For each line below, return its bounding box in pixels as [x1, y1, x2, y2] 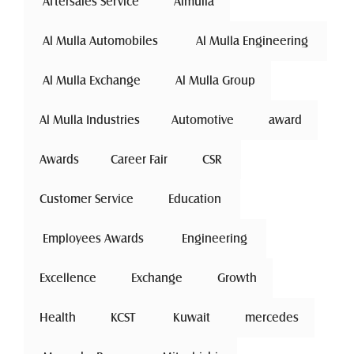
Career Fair [111, 153, 168, 165]
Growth [217, 272, 257, 284]
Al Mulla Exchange [40, 74, 144, 86]
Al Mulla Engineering [193, 35, 311, 47]
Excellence [40, 272, 96, 284]
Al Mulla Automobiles [40, 35, 161, 47]
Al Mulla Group [175, 74, 255, 86]
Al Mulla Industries [40, 114, 140, 126]
